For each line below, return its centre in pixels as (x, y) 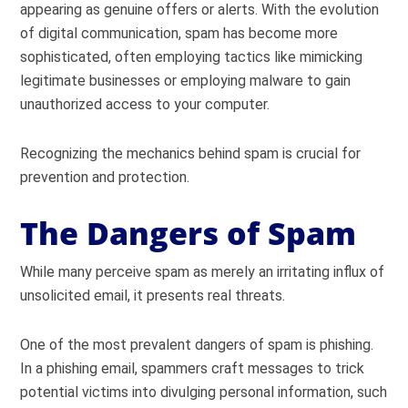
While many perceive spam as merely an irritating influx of (203, 272)
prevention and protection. (105, 177)
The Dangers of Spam (189, 233)
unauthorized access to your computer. (145, 104)
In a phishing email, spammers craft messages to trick (193, 368)
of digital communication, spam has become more (179, 33)
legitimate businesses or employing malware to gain (186, 81)
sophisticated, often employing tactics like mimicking (192, 57)
